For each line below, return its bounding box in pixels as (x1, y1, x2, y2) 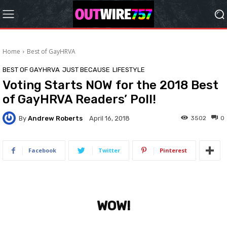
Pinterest (160, 146, 187, 154)
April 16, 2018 (89, 115, 130, 123)
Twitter (98, 146, 120, 154)
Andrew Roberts (28, 114, 83, 122)
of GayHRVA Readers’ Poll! (3, 92, 156, 106)
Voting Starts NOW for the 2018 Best (3, 78, 218, 92)
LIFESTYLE (112, 66, 145, 73)
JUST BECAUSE (62, 66, 110, 73)
